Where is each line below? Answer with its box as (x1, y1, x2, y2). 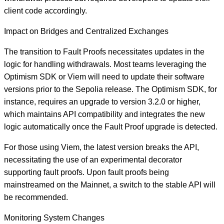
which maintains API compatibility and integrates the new (4, 109, 205, 118)
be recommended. (4, 192, 68, 201)
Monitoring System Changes (4, 213, 104, 222)
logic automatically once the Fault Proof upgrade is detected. (4, 122, 217, 131)
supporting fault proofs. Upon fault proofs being (4, 167, 169, 176)
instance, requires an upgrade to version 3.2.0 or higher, (4, 97, 200, 106)
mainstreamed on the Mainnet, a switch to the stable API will (4, 180, 215, 189)
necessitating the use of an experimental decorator (4, 155, 182, 164)
